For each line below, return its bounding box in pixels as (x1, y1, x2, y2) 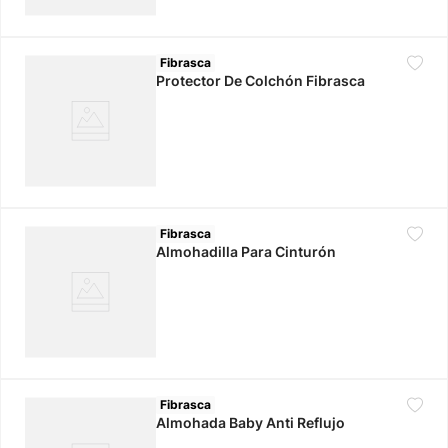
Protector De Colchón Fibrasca (156, 71, 366, 89)
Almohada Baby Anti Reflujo (156, 414, 346, 432)
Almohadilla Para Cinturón (156, 242, 337, 260)
